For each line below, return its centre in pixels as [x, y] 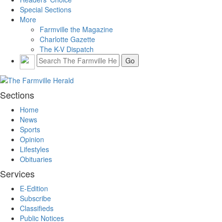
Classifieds [37, 208]
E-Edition [34, 188]
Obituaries [36, 159]
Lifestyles [34, 149]
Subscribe [35, 198]
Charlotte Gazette [67, 39]
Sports [30, 129]
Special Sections [46, 10]
